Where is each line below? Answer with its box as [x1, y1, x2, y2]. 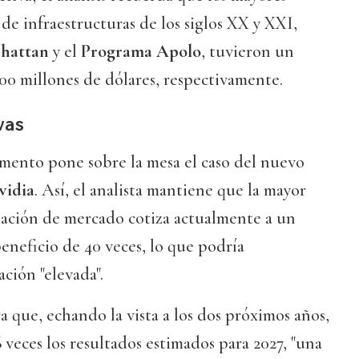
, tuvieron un [201, 41, 294, 63]
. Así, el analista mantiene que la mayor [34, 179, 306, 201]
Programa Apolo [81, 41, 201, 63]
